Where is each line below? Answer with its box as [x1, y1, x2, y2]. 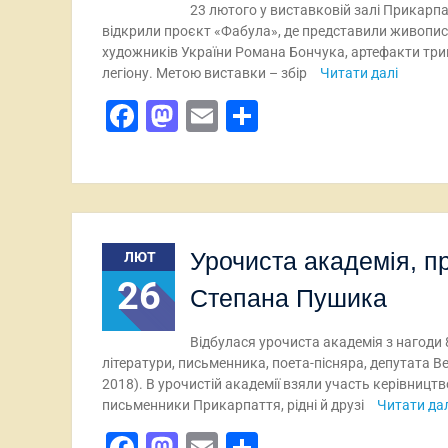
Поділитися [258, 97, 430, 135]
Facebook [138, 97, 276, 135]
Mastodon [178, 97, 322, 135]
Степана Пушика [190, 284, 387, 312]
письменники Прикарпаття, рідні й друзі [102, 397, 367, 413]
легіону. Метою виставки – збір [102, 65, 310, 81]
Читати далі [320, 65, 398, 81]
